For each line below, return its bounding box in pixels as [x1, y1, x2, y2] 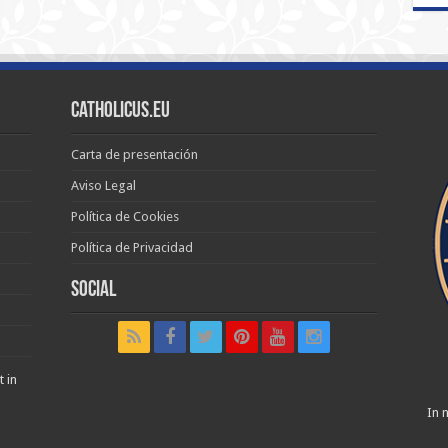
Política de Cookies [71, 209, 180, 224]
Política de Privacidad [71, 240, 194, 255]
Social [71, 279, 117, 302]
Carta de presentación [71, 147, 199, 162]
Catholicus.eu [71, 100, 171, 123]
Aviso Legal [71, 178, 137, 193]
